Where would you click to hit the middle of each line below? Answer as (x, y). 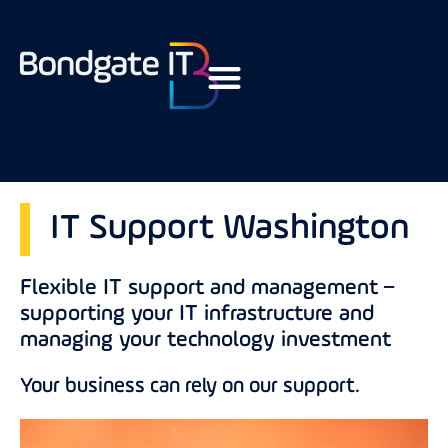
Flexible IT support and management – (207, 289)
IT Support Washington (229, 229)
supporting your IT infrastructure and (197, 315)
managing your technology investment (205, 341)
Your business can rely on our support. (190, 387)
